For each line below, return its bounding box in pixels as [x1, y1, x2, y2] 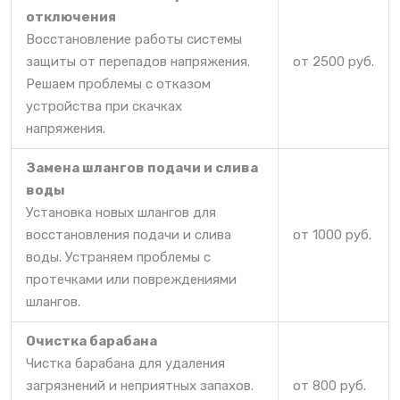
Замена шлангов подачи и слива [26, 159, 258, 176]
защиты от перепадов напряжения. [26, 53, 250, 70]
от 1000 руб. [293, 226, 371, 243]
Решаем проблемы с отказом [26, 75, 211, 92]
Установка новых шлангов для [26, 204, 216, 221]
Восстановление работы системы [26, 30, 242, 47]
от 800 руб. [293, 377, 366, 394]
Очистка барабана [26, 332, 157, 349]
